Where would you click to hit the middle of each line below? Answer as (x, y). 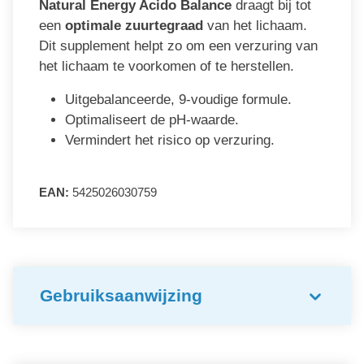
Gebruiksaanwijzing (121, 296)
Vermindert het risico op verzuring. (170, 141)
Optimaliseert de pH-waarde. (152, 120)
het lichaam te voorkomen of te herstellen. (167, 67)
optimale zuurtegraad (134, 26)
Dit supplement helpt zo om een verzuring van (178, 46)
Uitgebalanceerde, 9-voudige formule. (178, 100)
